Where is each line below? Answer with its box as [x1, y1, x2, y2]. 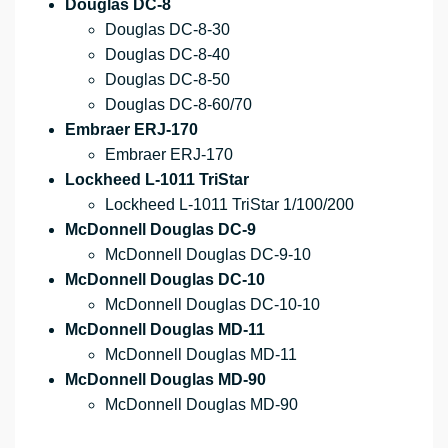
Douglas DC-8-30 [105, 21, 230, 39]
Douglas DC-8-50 [105, 71, 230, 89]
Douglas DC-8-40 [105, 46, 230, 64]
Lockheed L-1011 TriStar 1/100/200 [105, 196, 354, 214]
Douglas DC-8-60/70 [105, 96, 252, 114]
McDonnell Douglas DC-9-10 [105, 246, 311, 264]
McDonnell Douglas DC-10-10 [105, 296, 320, 314]
